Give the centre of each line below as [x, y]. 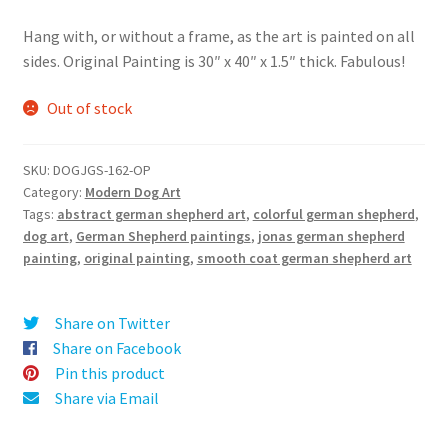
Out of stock [90, 108]
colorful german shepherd [333, 213]
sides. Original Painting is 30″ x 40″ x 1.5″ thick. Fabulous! [213, 60]
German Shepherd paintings [163, 235]
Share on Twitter [112, 322]
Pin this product [109, 372]
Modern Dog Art [132, 191]
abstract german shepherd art [151, 213]
